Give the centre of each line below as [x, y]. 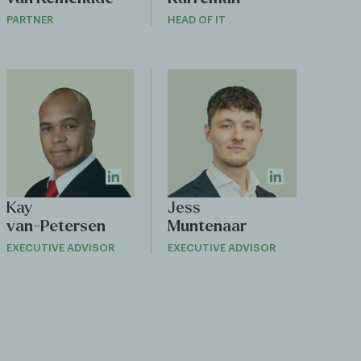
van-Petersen [56, 226]
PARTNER [29, 19]
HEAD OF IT [197, 19]
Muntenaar [207, 226]
